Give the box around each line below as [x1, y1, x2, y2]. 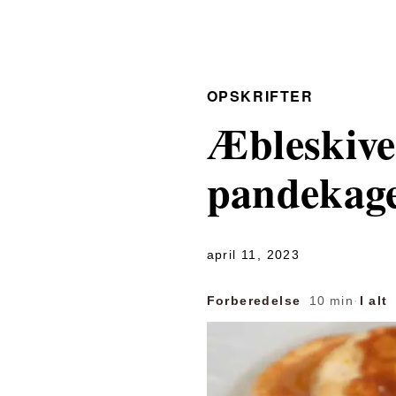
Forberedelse [206, 293, 301, 308]
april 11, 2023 [206, 247, 301, 262]
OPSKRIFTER [206, 86, 314, 106]
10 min [304, 293, 354, 308]
